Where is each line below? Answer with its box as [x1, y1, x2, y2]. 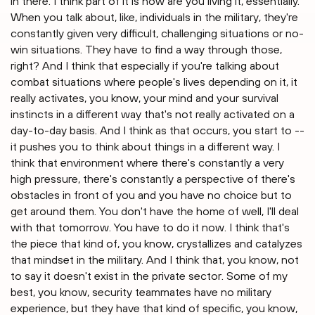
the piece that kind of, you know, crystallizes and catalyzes [11, 237, 302, 250]
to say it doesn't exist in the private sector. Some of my [11, 269, 288, 283]
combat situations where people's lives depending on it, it [11, 75, 297, 89]
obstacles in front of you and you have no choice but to [11, 188, 292, 202]
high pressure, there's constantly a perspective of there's [11, 172, 295, 186]
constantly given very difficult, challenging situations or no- [11, 27, 304, 40]
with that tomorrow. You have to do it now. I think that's [11, 221, 290, 234]
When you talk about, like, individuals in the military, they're [11, 11, 298, 24]
